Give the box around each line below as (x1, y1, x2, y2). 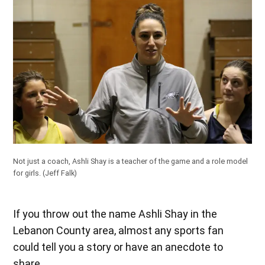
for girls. (13, 169, 43, 178)
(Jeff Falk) (43, 169, 77, 178)
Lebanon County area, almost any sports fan (13, 224, 224, 237)
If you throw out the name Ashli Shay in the (13, 207, 218, 220)
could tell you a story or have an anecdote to (13, 240, 224, 253)
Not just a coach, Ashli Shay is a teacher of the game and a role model (13, 157, 248, 166)
